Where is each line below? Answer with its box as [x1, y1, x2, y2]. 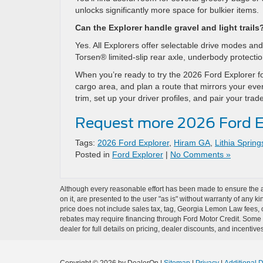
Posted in [75, 150, 112, 159]
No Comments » [170, 150, 231, 159]
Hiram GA [174, 138, 210, 147]
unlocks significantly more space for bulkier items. [75, 5, 259, 15]
